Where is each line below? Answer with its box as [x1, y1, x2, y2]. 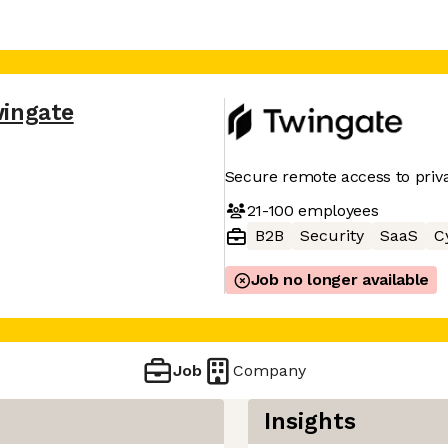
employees [293, 200, 379, 220]
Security [299, 226, 364, 245]
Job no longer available [250, 270, 430, 289]
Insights [264, 408, 356, 435]
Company [233, 360, 307, 380]
